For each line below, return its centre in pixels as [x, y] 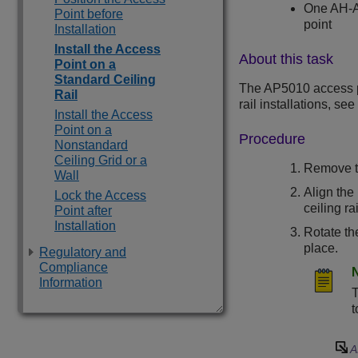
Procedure [272, 139]
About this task [286, 60]
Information [71, 282]
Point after [83, 211]
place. [321, 249]
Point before [89, 14]
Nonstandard [91, 145]
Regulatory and [83, 252]
